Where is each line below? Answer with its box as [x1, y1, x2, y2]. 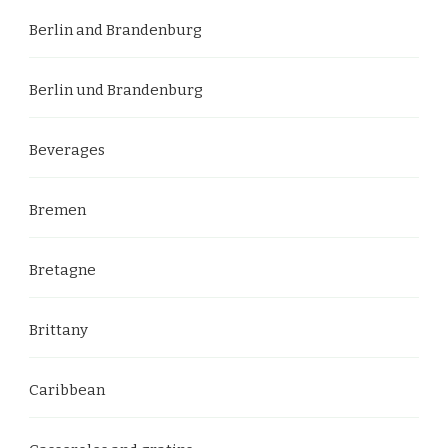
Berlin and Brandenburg [29, 21, 202, 39]
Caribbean [29, 381, 105, 399]
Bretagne [29, 261, 96, 279]
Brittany [29, 321, 88, 339]
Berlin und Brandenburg [29, 81, 203, 99]
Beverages [29, 141, 105, 159]
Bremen [29, 201, 86, 219]
